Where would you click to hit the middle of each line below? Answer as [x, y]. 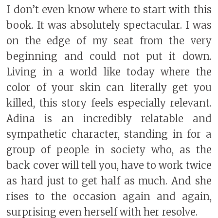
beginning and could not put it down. [109, 57]
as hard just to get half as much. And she [109, 181]
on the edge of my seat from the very [109, 41]
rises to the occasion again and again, [109, 197]
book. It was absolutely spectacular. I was [109, 26]
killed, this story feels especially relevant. [109, 103]
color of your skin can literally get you [109, 88]
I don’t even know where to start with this [109, 10]
